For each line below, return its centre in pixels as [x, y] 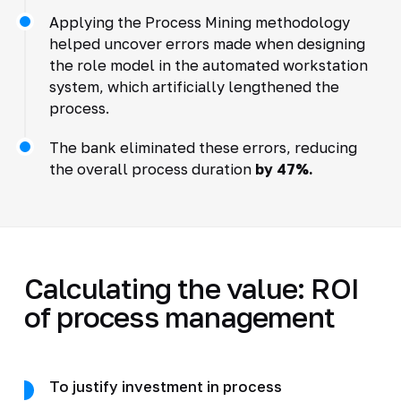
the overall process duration [152, 169]
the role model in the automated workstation [208, 65]
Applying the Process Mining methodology [199, 22]
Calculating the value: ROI [192, 288]
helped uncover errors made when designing [207, 43]
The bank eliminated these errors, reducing [203, 147]
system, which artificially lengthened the [194, 86]
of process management [179, 316]
